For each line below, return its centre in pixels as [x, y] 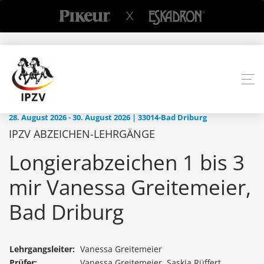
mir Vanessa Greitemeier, [130, 187]
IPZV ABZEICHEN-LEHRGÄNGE [82, 134]
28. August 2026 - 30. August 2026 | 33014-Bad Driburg [108, 118]
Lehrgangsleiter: [42, 249]
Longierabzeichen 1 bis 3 [127, 163]
